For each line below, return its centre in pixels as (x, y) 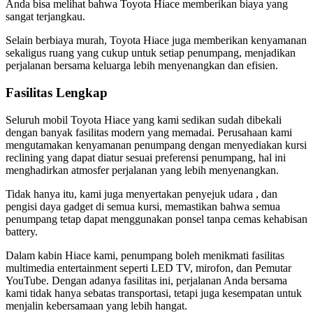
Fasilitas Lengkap (57, 93)
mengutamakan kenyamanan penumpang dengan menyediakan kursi (156, 145)
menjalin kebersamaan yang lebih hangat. (96, 305)
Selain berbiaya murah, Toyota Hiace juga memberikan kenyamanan (156, 41)
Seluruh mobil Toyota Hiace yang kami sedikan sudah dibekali (144, 119)
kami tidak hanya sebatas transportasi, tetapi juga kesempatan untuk (154, 293)
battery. (22, 231)
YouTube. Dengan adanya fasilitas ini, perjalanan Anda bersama (146, 280)
